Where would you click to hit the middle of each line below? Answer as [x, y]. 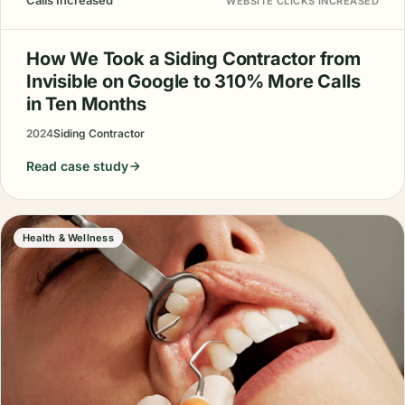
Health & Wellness [68, 238]
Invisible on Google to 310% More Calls [193, 82]
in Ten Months [86, 104]
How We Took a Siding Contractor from [193, 59]
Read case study [77, 166]
